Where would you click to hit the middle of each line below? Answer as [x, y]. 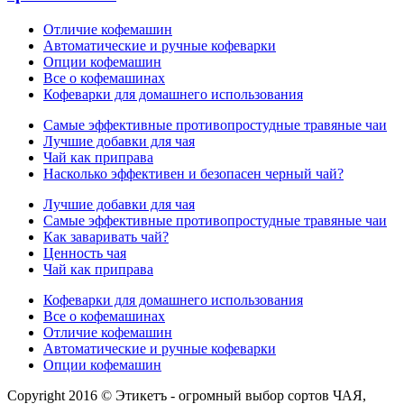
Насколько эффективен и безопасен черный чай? [193, 173]
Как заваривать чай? [106, 236]
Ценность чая [85, 252]
